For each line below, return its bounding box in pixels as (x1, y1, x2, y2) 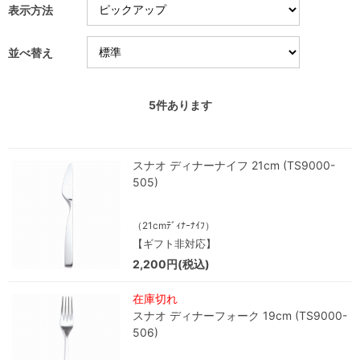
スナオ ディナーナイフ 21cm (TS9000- (133, 158, 335, 172)
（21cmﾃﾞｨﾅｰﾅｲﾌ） (133, 219, 215, 231)
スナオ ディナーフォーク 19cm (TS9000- (133, 309, 347, 322)
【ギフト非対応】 (133, 237, 216, 250)
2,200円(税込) (133, 257, 210, 271)
